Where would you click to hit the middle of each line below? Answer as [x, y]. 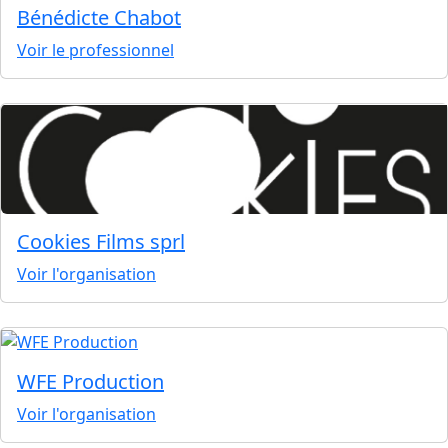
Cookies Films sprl [101, 242]
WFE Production [90, 381]
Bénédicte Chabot [99, 17]
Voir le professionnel [95, 49]
